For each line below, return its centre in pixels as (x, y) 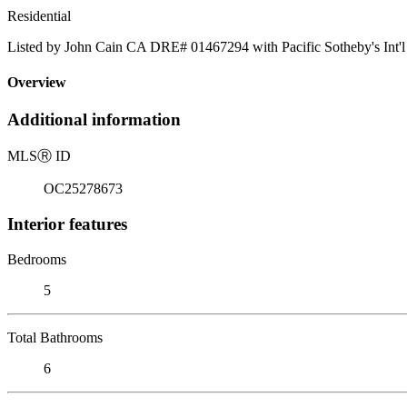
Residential (39, 15)
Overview (37, 83)
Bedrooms (37, 259)
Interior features (67, 223)
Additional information (94, 120)
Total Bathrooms (55, 337)
